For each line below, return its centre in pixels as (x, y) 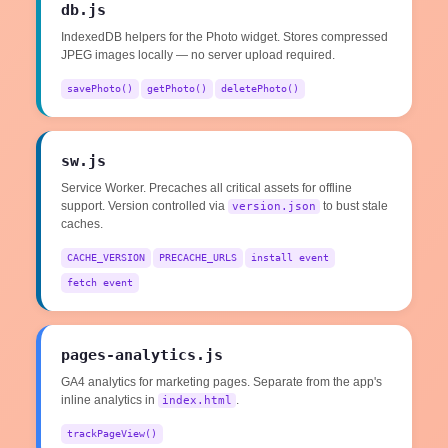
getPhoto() (177, 89)
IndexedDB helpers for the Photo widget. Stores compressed (224, 37)
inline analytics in (109, 400)
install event (290, 258)
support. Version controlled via (144, 206)
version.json (274, 207)
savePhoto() (100, 89)
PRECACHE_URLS (198, 258)
